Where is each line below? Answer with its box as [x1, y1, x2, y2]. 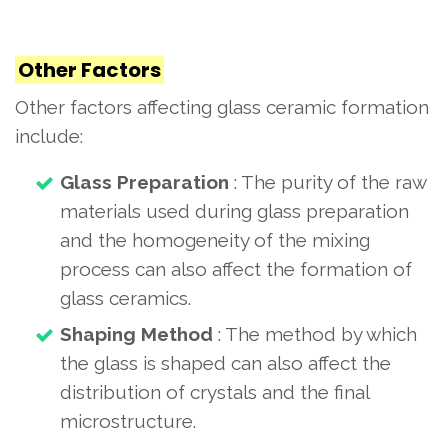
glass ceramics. [60, 286, 191, 309]
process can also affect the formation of [60, 257, 412, 280]
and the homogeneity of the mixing [60, 228, 370, 251]
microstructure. [60, 409, 196, 432]
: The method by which [213, 322, 417, 345]
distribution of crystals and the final [60, 380, 369, 403]
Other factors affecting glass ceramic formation [15, 95, 429, 118]
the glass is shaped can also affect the [60, 351, 391, 374]
